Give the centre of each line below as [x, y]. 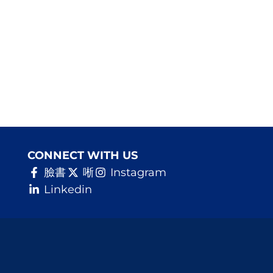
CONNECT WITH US [82, 155]
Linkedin [68, 190]
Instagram [139, 172]
